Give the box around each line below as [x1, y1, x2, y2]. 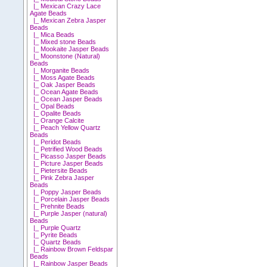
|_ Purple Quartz [30, 223, 82, 231]
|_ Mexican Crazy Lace [30, 2, 101, 10]
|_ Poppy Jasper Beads [30, 188, 102, 195]
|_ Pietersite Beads [30, 166, 88, 174]
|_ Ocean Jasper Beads [30, 95, 103, 103]
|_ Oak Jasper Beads [30, 80, 96, 88]
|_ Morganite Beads [30, 66, 90, 74]
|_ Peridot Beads [30, 138, 82, 145]
